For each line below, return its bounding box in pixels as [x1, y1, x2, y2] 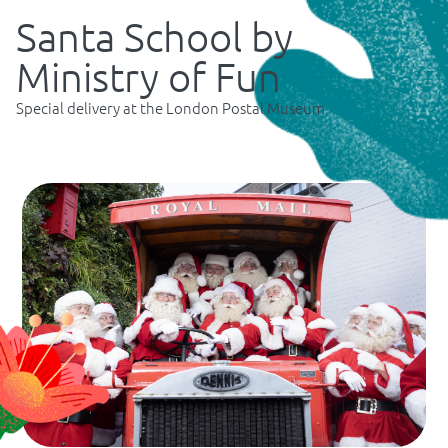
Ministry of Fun [16, 52, 281, 101]
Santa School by [16, 12, 293, 61]
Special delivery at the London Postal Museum [16, 96, 325, 118]
